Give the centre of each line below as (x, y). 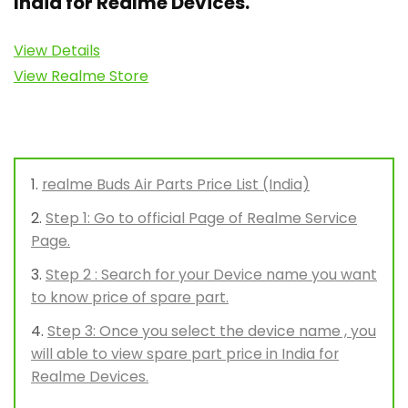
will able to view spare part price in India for (185, 354)
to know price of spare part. (130, 297)
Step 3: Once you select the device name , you (212, 331)
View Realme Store (81, 76)
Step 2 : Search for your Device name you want (211, 275)
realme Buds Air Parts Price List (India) (176, 184)
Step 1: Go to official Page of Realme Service (201, 218)
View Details (57, 51)
